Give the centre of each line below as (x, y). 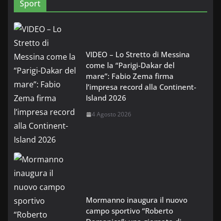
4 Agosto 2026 (111, 114)
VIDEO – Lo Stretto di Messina (138, 55)
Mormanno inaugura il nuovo (137, 200)
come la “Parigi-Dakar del (130, 65)
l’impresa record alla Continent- (141, 87)
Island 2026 (106, 98)
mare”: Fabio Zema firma (130, 76)
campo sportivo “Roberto (129, 211)
